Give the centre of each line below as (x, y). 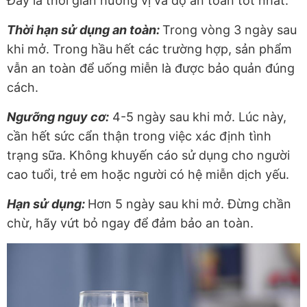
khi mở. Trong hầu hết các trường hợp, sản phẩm (149, 49)
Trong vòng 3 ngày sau (230, 29)
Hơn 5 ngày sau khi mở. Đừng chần (189, 204)
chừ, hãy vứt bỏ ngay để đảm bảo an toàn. (130, 223)
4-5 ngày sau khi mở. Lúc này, (198, 116)
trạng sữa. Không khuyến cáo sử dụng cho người (148, 155)
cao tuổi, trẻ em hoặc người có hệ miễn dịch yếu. (148, 174)
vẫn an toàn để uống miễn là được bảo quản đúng (151, 68)
